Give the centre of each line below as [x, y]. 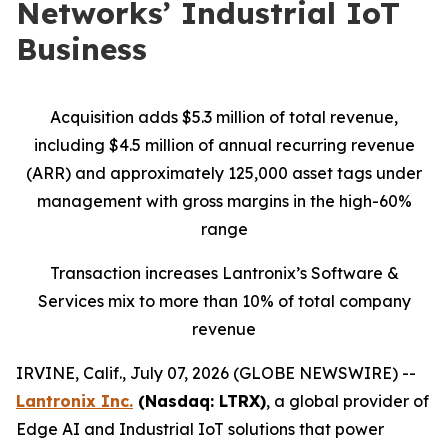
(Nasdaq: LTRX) [199, 401]
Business [81, 49]
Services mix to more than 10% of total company [224, 301]
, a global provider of [347, 401]
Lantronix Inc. [74, 401]
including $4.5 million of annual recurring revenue [224, 145]
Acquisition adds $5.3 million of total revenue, [224, 117]
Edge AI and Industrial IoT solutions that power [200, 429]
